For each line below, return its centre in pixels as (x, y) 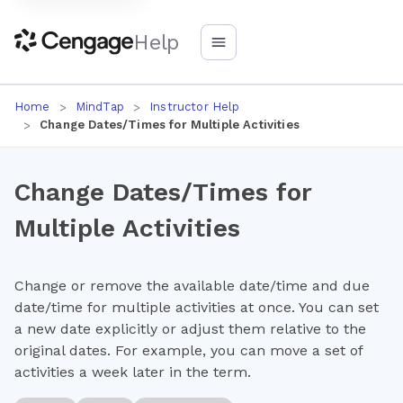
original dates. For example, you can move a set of (188, 350)
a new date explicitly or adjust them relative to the (190, 329)
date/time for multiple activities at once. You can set (197, 307)
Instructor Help (195, 107)
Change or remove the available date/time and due (192, 286)
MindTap (99, 107)
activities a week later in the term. (133, 372)
